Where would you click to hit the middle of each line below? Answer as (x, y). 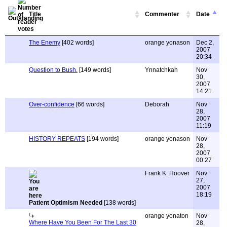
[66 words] (89, 104)
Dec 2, (205, 43)
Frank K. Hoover (167, 173)
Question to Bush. (53, 70)
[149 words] (94, 70)
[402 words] (77, 43)
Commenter (162, 14)
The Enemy (45, 43)
